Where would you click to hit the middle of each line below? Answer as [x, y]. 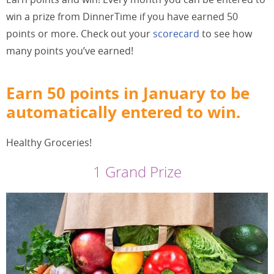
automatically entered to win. [123, 112]
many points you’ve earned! [70, 50]
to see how [226, 33]
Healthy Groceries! [49, 142]
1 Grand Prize [137, 172]
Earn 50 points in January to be [128, 93]
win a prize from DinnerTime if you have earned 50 [122, 16]
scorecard [176, 33]
